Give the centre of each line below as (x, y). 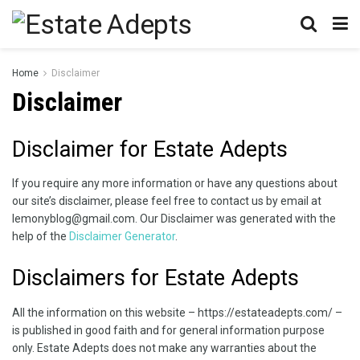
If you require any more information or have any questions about (175, 184)
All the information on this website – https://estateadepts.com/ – (177, 312)
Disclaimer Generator (122, 237)
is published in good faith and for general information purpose (168, 330)
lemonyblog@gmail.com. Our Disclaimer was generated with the (174, 219)
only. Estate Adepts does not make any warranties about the (164, 348)
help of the (41, 237)
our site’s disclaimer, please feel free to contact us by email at (167, 201)
